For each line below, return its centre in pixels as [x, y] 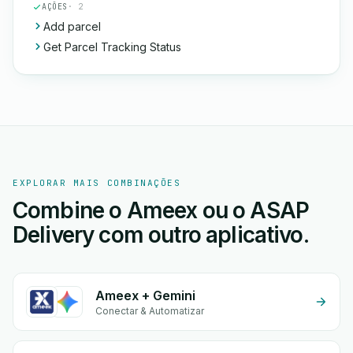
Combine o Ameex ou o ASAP [161, 210]
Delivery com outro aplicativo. [161, 235]
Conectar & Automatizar [150, 311]
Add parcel [72, 26]
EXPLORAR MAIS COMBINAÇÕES [97, 183]
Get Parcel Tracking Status [112, 47]
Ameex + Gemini [145, 295]
